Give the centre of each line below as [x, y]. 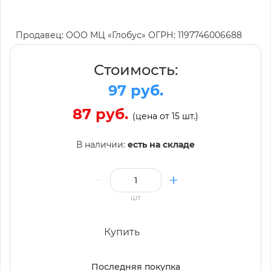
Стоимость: [135, 70]
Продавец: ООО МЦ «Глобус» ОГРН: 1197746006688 [129, 35]
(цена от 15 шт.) [165, 116]
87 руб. [103, 114]
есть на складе [161, 144]
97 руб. [135, 90]
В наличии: [102, 144]
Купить [122, 232]
